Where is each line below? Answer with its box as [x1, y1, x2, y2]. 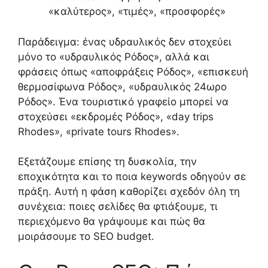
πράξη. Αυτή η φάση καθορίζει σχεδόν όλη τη [18, 185, 240, 198]
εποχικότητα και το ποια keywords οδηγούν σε [18, 170, 246, 183]
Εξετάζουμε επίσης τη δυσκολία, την [18, 156, 197, 168]
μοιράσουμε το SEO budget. [18, 230, 154, 243]
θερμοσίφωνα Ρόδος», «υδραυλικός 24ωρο [18, 80, 227, 93]
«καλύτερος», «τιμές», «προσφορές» [48, 5, 226, 18]
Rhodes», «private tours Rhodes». [18, 125, 179, 138]
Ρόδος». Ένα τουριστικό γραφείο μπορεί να [18, 95, 229, 108]
